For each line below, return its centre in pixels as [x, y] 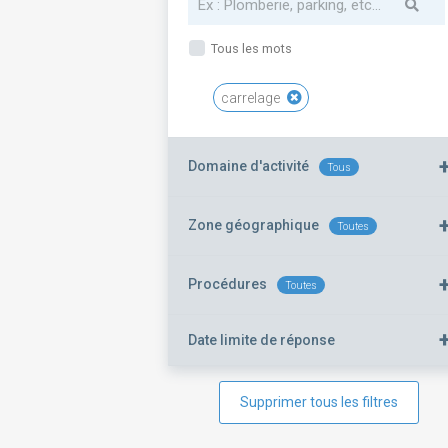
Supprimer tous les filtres [319, 402]
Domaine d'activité [248, 166]
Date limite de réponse [261, 339]
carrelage [252, 98]
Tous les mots [250, 48]
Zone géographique [253, 225]
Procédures [227, 284]
